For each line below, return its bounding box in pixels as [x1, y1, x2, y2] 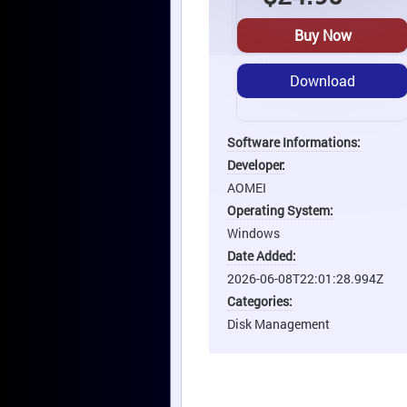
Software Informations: [227, 133, 361, 151]
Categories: [227, 292, 293, 310]
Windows [227, 223, 280, 242]
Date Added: [227, 246, 296, 264]
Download [290, 70, 355, 90]
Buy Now [293, 25, 352, 45]
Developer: [227, 155, 285, 174]
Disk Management [227, 314, 330, 333]
